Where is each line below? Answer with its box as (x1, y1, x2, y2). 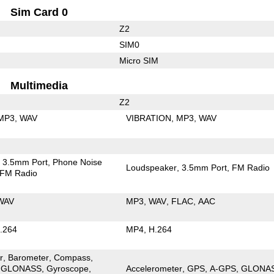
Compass (54, 252, 91, 262)
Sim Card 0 (10, 6, 68, 18)
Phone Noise (53, 157, 103, 167)
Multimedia (10, 79, 68, 92)
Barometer (8, 252, 50, 262)
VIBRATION (126, 113, 172, 123)
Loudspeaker (126, 162, 177, 172)
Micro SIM (119, 55, 158, 65)
